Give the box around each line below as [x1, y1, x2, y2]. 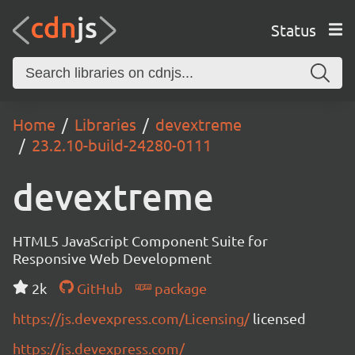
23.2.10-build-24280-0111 [32, 135, 212, 155]
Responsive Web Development [13, 250, 212, 266]
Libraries [74, 114, 136, 134]
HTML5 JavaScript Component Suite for [13, 232, 268, 249]
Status [270, 19, 316, 40]
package [151, 280, 207, 296]
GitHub [73, 280, 123, 296]
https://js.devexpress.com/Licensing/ [13, 310, 253, 326]
